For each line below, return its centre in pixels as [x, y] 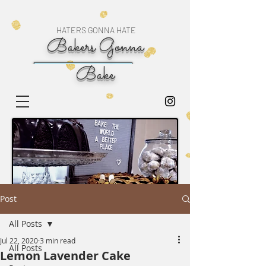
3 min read [58, 240]
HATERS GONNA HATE [96, 30]
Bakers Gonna [95, 47]
